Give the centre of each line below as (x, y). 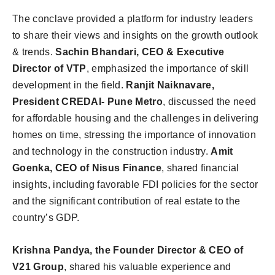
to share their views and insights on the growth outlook (135, 35)
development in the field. (69, 85)
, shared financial (200, 168)
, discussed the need (209, 101)
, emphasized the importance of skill (168, 68)
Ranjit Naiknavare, (170, 85)
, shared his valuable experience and (147, 266)
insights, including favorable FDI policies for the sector (135, 184)
